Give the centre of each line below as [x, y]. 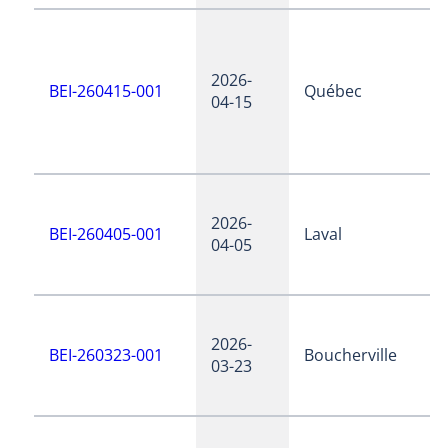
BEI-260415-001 [106, 91]
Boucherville [351, 355]
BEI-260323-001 [106, 355]
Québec [333, 91]
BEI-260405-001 [106, 234]
